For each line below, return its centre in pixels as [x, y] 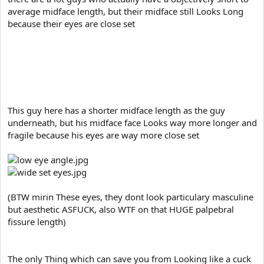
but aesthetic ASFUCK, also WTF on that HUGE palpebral [121, 209]
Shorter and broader [49, 73]
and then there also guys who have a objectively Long [117, 48]
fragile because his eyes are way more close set [103, 135]
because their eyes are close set [71, 24]
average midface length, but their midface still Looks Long [126, 11]
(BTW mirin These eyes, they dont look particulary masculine [131, 197]
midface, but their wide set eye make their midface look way [130, 61]
